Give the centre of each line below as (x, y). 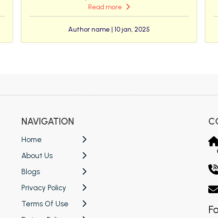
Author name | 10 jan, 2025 (109, 30)
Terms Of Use (45, 204)
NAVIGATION (47, 121)
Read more (106, 7)
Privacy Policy (44, 188)
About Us (37, 156)
